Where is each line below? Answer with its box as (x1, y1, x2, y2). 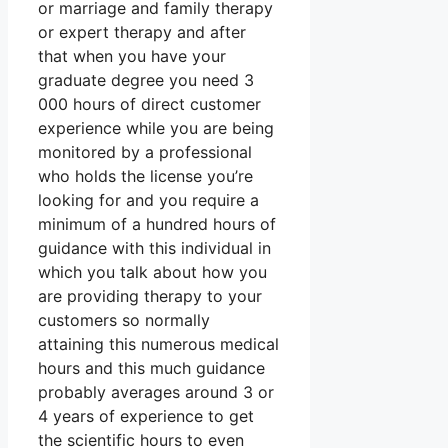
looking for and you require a (38, 190, 259, 211)
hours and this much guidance (38, 358, 265, 379)
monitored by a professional (38, 142, 252, 163)
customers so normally (38, 310, 210, 331)
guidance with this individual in (38, 238, 271, 259)
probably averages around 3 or (38, 382, 274, 403)
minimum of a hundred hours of (38, 214, 276, 235)
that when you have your (38, 46, 226, 67)
